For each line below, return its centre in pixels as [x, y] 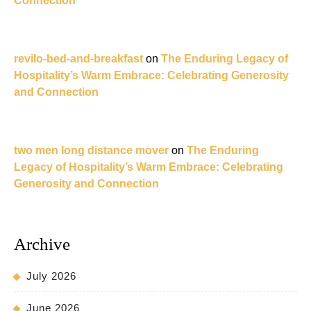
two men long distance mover [91, 151]
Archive [42, 244]
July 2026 [51, 276]
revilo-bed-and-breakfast [78, 59]
